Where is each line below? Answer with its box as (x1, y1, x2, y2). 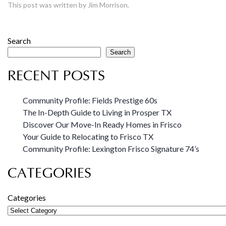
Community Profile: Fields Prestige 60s (23, 95, 157, 105)
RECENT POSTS (8, 68, 105, 84)
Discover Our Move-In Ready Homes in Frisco (23, 120, 182, 129)
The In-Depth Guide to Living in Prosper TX (23, 107, 172, 117)
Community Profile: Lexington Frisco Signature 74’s (23, 144, 199, 153)
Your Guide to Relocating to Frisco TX (23, 132, 153, 141)
